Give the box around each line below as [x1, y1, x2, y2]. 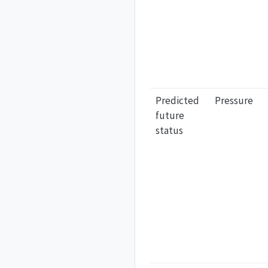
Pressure [214, 93, 253, 107]
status [155, 123, 183, 137]
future [155, 108, 184, 122]
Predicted [155, 93, 199, 107]
